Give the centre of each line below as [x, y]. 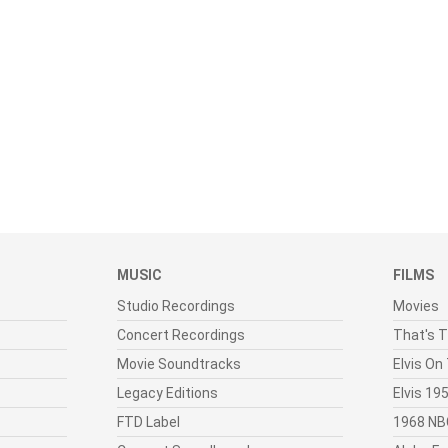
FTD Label [148, 422]
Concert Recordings [181, 335]
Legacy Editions [167, 393]
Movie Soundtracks [179, 364]
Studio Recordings [176, 306]
